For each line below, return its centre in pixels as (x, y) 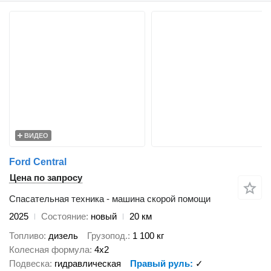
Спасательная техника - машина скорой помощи (110, 198)
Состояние (64, 216)
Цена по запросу (46, 177)
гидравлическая (88, 264)
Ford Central (38, 162)
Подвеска (29, 264)
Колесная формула (49, 250)
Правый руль (160, 264)
